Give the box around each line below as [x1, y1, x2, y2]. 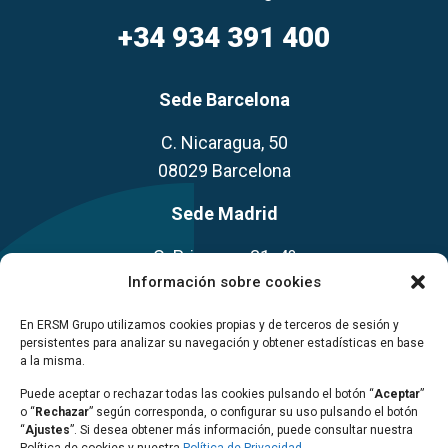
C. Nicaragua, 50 [160, 132, 288, 154]
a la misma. [20, 354, 88, 368]
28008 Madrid [170, 274, 278, 296]
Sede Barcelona [158, 89, 290, 111]
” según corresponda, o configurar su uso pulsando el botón [89, 405, 418, 419]
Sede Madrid [170, 203, 278, 225]
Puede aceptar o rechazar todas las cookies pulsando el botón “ [20, 387, 374, 401]
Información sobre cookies [127, 273, 321, 291]
